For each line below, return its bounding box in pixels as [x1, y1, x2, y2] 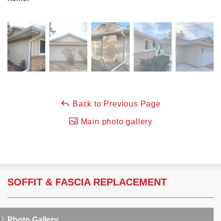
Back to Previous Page [70, 99, 161, 108]
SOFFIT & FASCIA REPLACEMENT [7, 176, 167, 187]
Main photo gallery [78, 117, 153, 126]
